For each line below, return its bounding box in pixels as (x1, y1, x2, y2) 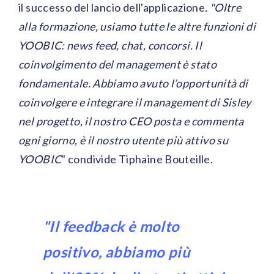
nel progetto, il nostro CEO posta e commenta (18, 114, 244, 128)
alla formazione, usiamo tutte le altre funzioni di (18, 20, 256, 34)
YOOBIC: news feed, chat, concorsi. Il (18, 39, 202, 53)
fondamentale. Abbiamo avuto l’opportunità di (18, 76, 248, 91)
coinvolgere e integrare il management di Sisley (18, 95, 251, 109)
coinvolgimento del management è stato (18, 57, 217, 72)
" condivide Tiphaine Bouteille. (61, 152, 213, 166)
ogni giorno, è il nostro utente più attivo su (18, 133, 229, 147)
